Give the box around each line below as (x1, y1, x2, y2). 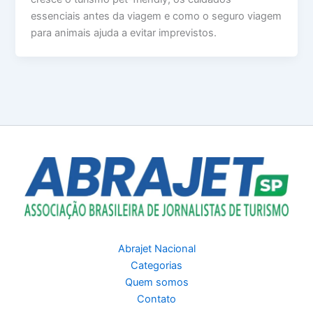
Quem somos (124, 276, 189, 289)
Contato (137, 293, 176, 305)
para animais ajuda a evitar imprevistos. (31, 27, 217, 40)
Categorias (131, 259, 182, 272)
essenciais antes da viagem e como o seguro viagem (31, 10, 282, 23)
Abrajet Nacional (117, 242, 196, 255)
